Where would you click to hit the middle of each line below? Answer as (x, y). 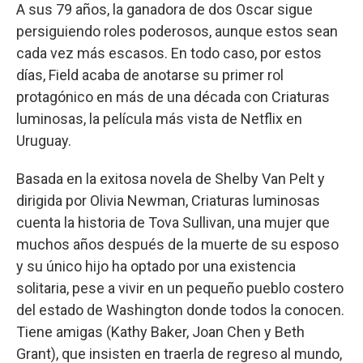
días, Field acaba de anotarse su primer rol (150, 75)
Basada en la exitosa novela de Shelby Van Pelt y (171, 178)
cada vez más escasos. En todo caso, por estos (169, 53)
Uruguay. (44, 140)
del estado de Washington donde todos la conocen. (180, 310)
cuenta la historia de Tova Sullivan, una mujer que (173, 222)
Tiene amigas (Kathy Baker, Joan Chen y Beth (160, 331)
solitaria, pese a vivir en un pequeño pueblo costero (180, 288)
